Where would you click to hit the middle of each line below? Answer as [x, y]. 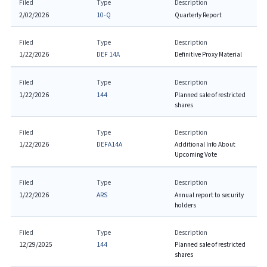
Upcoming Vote [195, 155]
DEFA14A [110, 145]
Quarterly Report [198, 15]
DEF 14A [108, 55]
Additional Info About [205, 145]
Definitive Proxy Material [208, 55]
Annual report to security [209, 195]
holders [185, 205]
